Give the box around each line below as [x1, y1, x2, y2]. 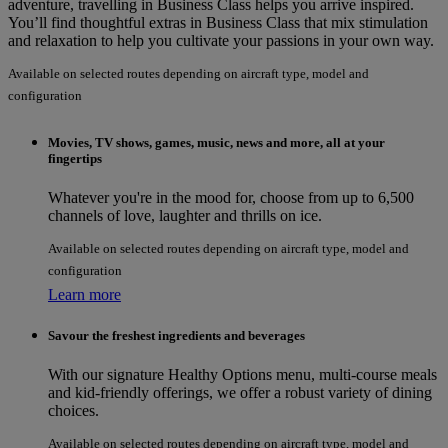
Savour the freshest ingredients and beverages [48, 327, 305, 343]
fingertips [48, 150, 102, 166]
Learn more [48, 285, 121, 303]
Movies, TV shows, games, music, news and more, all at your [48, 134, 385, 150]
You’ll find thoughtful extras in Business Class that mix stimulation [8, 14, 428, 31]
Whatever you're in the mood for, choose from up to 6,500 [48, 189, 414, 206]
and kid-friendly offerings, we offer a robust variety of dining [48, 384, 432, 401]
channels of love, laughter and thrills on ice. [48, 207, 322, 224]
